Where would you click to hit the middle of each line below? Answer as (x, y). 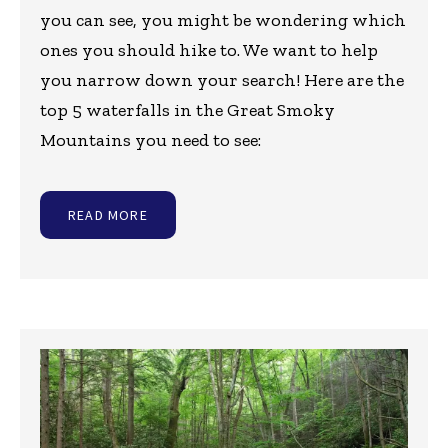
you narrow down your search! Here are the (222, 79)
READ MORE (108, 214)
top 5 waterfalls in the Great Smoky (187, 109)
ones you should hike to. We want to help (209, 49)
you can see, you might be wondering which (223, 19)
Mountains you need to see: (150, 139)
